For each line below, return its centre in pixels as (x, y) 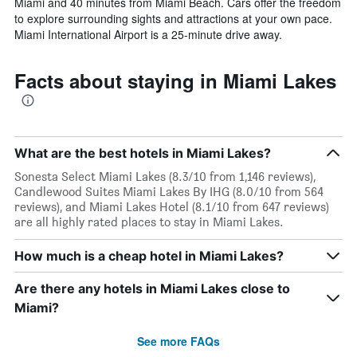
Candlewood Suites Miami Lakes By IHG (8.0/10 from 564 (169, 191)
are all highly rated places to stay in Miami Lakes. (149, 222)
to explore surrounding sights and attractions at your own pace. (173, 18)
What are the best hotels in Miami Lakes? (143, 153)
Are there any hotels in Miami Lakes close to (152, 288)
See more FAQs (178, 341)
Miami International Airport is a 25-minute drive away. (148, 34)
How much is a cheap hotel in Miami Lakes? (149, 255)
